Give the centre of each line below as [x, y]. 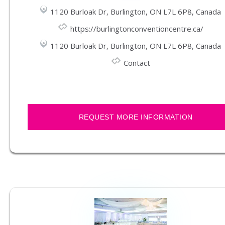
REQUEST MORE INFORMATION [136, 117]
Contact [137, 63]
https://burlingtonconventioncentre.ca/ [137, 28]
